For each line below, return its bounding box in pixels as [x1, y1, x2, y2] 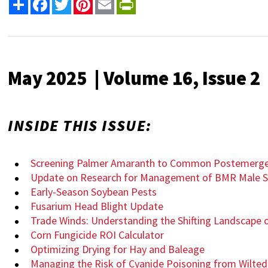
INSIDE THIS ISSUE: [8, 115, 152, 136]
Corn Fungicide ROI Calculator [31, 227, 165, 242]
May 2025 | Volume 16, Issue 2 [8, 66, 261, 91]
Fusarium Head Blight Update [31, 199, 164, 213]
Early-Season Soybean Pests [31, 184, 157, 199]
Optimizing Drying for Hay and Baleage [31, 242, 205, 256]
